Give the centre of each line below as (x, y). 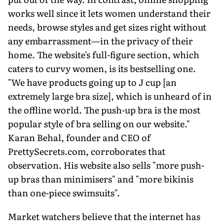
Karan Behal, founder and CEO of (79, 137)
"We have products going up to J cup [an (92, 82)
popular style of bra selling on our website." (99, 123)
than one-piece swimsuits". (64, 192)
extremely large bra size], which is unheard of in (110, 96)
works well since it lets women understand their (109, 13)
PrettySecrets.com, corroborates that (87, 151)
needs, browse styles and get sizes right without (107, 27)
